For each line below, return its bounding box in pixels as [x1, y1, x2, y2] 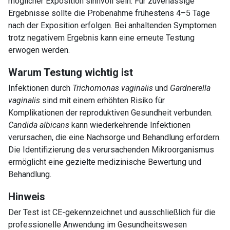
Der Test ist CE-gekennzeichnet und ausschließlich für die [8, 207, 216, 217]
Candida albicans [8, 120, 69, 130]
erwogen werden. [8, 45, 70, 55]
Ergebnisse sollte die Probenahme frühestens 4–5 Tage [8, 8, 210, 18]
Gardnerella [170, 83, 210, 93]
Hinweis [8, 190, 45, 203]
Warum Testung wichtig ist [8, 66, 133, 79]
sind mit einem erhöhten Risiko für [40, 95, 165, 105]
